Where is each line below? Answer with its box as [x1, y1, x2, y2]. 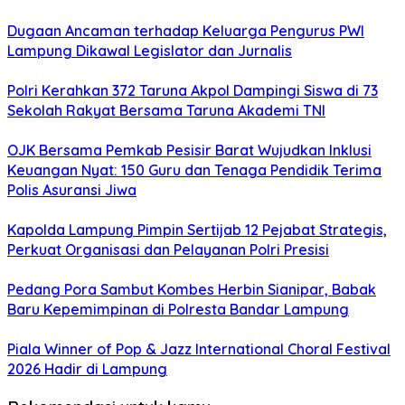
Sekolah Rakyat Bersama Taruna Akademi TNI [7, 101, 325, 120]
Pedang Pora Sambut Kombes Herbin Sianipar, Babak [7, 280, 376, 299]
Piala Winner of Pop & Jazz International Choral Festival [7, 340, 391, 359]
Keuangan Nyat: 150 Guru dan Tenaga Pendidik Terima [7, 161, 381, 180]
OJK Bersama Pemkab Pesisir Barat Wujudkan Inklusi [7, 141, 372, 160]
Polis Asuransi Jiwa [7, 181, 137, 200]
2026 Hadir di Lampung [7, 360, 167, 379]
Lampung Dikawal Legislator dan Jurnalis [7, 42, 292, 61]
